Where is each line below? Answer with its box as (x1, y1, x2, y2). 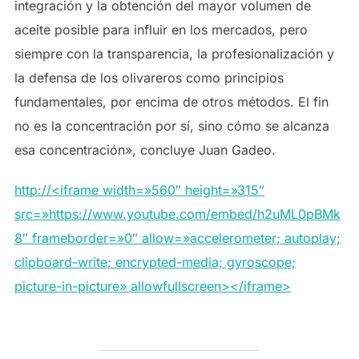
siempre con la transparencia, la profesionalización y (14, 46, 334, 62)
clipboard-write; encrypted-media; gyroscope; (14, 254, 296, 270)
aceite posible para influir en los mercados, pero (14, 22, 308, 38)
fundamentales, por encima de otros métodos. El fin (14, 94, 329, 110)
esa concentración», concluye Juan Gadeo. (14, 142, 276, 158)
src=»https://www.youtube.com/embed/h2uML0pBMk (14, 206, 341, 222)
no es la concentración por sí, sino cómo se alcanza (14, 118, 329, 134)
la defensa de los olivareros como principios (14, 70, 284, 86)
